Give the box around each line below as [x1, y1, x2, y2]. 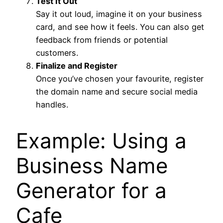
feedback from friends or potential [36, 34, 168, 45]
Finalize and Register [36, 60, 117, 71]
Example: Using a [16, 127, 187, 153]
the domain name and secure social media [36, 86, 198, 97]
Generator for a [16, 177, 167, 203]
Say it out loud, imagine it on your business [36, 8, 202, 19]
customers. [36, 47, 78, 58]
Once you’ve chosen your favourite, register [36, 73, 204, 84]
